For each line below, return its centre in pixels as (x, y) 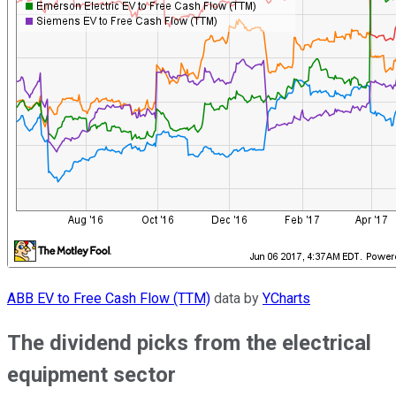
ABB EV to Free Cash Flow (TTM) (109, 299)
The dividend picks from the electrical (189, 343)
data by (236, 299)
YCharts (286, 299)
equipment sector (91, 375)
